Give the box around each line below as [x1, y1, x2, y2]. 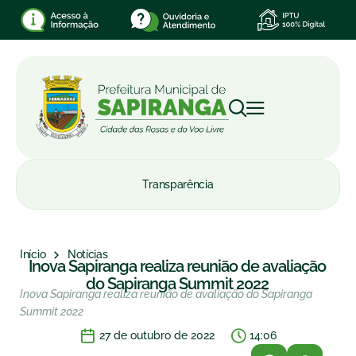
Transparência [142, 178, 214, 191]
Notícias [67, 248, 108, 261]
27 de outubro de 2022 [99, 329, 215, 342]
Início [20, 248, 46, 261]
